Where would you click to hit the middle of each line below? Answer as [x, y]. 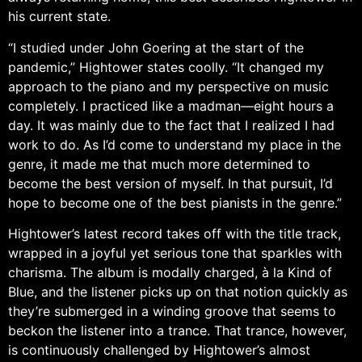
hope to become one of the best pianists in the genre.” [175, 202]
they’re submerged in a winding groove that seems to [172, 311]
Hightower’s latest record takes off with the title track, [175, 233]
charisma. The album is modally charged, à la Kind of [170, 272]
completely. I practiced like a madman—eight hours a [171, 105]
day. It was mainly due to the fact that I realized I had [171, 125]
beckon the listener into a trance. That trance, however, [177, 330]
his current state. [59, 17]
